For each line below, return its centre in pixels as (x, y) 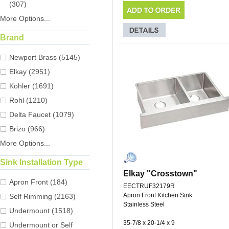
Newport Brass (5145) (45, 58)
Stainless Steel (144, 205)
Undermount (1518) (41, 211)
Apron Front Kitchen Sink (158, 196)
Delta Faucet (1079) (42, 115)
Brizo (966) (27, 129)
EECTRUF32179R (149, 186)
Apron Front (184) (38, 182)
